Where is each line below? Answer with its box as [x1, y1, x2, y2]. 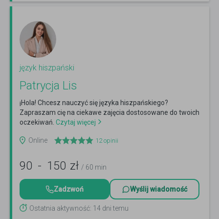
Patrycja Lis [20, 79, 77, 93]
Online [28, 136, 47, 145]
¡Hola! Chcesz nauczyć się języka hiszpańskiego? [20, 99, 168, 107]
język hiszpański [20, 63, 74, 73]
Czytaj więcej [54, 118, 96, 127]
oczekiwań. [20, 118, 54, 127]
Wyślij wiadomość [130, 185, 187, 194]
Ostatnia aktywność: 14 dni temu [29, 204, 129, 213]
